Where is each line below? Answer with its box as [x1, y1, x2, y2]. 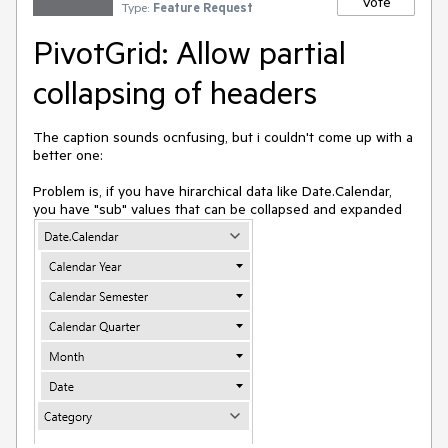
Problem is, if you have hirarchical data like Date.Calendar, [33, 182, 392, 200]
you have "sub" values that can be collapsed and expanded [33, 200, 402, 218]
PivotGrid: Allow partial [33, 32, 346, 72]
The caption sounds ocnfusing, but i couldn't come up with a [33, 128, 413, 146]
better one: [33, 146, 103, 164]
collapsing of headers [33, 72, 317, 112]
